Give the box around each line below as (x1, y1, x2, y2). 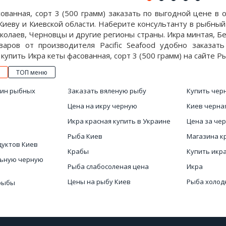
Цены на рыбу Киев (67, 177, 131, 186)
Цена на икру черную (67, 101, 137, 110)
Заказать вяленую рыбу (67, 86, 146, 95)
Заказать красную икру (67, 192, 144, 201)
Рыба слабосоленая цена (67, 162, 149, 171)
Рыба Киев (67, 132, 102, 141)
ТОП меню (16, 68, 47, 77)
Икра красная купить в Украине (67, 117, 171, 126)
